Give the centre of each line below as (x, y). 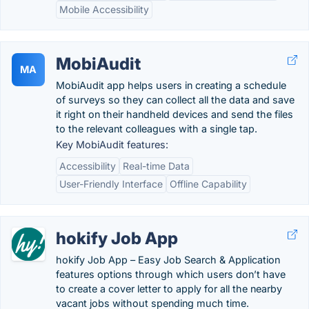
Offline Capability (208, 184)
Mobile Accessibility (104, 9)
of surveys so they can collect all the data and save (175, 100)
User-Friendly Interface (111, 184)
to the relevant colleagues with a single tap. (157, 129)
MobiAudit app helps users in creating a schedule (171, 85)
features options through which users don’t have (171, 274)
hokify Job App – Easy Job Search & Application (168, 260)
